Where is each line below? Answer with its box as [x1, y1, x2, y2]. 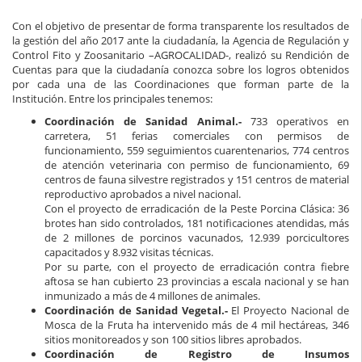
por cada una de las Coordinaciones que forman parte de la [12, 77, 349, 92]
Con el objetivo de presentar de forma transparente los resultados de [12, 19, 349, 34]
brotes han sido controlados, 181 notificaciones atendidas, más [44, 216, 349, 231]
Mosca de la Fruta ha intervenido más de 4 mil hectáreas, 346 [44, 318, 349, 333]
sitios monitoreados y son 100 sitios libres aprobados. [44, 332, 301, 347]
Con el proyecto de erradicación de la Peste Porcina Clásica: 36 [44, 201, 349, 217]
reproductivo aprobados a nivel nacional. [44, 187, 241, 202]
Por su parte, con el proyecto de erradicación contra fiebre [44, 259, 349, 275]
